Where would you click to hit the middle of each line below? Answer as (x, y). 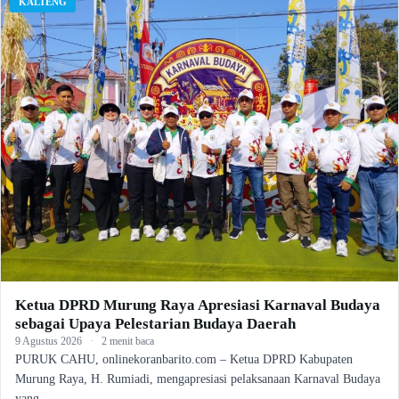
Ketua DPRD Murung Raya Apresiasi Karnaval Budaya (198, 305)
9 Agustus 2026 (49, 341)
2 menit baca (128, 341)
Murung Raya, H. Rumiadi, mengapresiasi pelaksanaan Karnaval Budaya (198, 379)
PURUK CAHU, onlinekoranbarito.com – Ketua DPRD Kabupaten (184, 359)
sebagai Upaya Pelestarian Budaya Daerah (155, 323)
